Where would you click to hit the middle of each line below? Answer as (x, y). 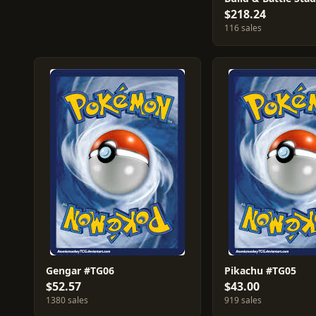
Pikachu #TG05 (260, 271)
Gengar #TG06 (80, 271)
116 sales (243, 28)
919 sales (243, 300)
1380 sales (67, 300)
